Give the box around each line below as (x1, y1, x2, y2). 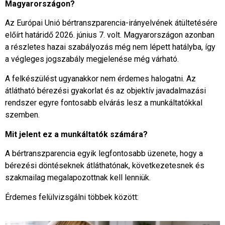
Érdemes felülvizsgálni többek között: (5, 192, 139, 202)
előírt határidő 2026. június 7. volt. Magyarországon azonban (5, 30, 214, 40)
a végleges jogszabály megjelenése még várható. (5, 54, 179, 64)
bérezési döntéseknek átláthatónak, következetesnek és (5, 161, 204, 171)
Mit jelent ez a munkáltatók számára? (5, 129, 148, 139)
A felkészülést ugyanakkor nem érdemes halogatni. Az (5, 73, 196, 83)
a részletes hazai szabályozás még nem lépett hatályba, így (5, 42, 215, 52)
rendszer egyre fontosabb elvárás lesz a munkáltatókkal (5, 97, 202, 107)
